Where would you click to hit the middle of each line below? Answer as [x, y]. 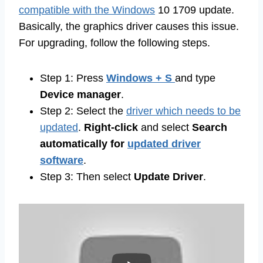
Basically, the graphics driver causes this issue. [129, 26]
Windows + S [141, 78]
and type [195, 78]
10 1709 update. [195, 10]
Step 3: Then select [87, 176]
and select [165, 127]
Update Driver [168, 176]
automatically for [84, 144]
